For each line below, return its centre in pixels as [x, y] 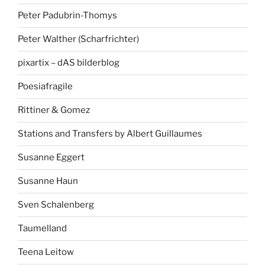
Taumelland [42, 229]
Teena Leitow [46, 252]
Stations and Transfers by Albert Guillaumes [110, 134]
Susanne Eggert [51, 158]
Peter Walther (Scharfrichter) [78, 39]
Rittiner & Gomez [54, 110]
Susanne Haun [48, 181]
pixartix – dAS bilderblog [69, 63]
